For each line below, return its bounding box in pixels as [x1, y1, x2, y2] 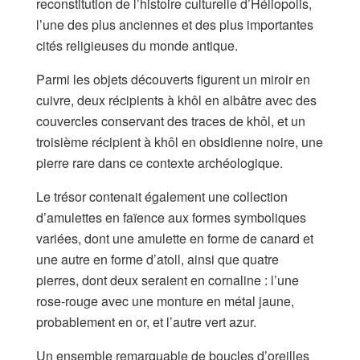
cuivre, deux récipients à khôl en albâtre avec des [36, 91, 317, 110]
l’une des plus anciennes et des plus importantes [36, 15, 313, 35]
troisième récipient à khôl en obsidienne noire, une [36, 133, 323, 152]
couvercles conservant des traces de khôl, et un [36, 112, 305, 131]
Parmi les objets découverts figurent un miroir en [36, 70, 310, 89]
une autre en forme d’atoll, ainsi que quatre [36, 250, 279, 269]
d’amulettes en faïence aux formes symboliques [36, 208, 306, 227]
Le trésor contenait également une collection [36, 187, 288, 207]
